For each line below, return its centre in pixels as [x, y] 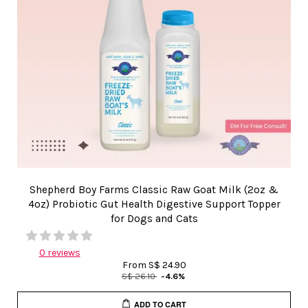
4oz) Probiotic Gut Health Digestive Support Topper [154, 204]
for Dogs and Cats [154, 219]
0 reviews [59, 253]
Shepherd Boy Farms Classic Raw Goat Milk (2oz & [154, 190]
